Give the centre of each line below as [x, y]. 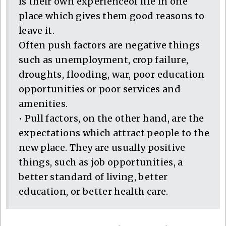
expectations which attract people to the [114, 133]
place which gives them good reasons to [112, 16]
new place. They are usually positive [102, 147]
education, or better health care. [94, 191]
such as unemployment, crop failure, [104, 60]
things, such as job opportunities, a [101, 162]
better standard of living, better [93, 177]
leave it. [37, 30]
